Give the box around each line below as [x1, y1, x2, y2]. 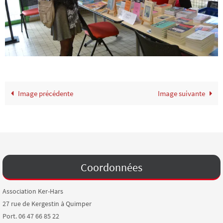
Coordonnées [81, 160, 142, 175]
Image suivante [158, 89, 206, 99]
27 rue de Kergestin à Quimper [2, 199, 92, 209]
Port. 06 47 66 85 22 [2, 212, 59, 221]
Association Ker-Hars [2, 187, 63, 196]
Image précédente [17, 89, 73, 99]
